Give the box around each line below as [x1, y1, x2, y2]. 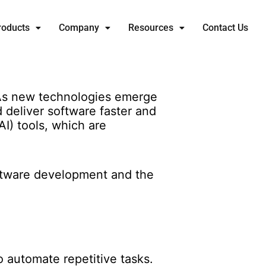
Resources [128, 22, 173, 33]
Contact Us [202, 22, 248, 33]
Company [59, 22, 99, 33]
